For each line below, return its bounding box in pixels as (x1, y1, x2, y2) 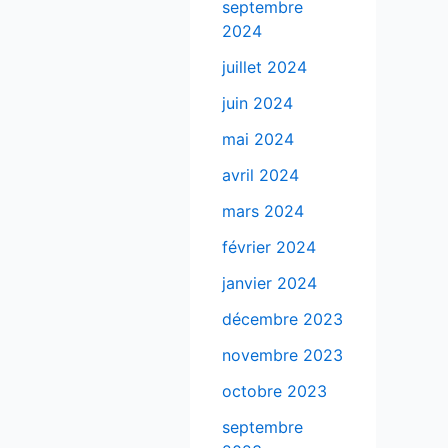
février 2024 (222, 237, 316, 258)
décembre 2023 (222, 309, 343, 330)
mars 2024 (222, 201, 304, 222)
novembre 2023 (222, 345, 343, 366)
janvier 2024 (222, 273, 317, 294)
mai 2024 (222, 129, 294, 150)
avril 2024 (222, 165, 299, 186)
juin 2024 (222, 93, 293, 114)
